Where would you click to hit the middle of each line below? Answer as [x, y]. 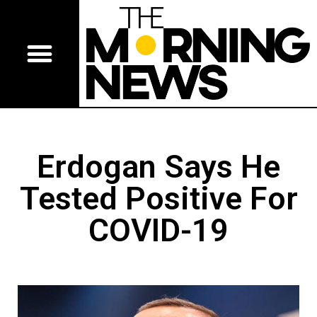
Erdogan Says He [158, 167]
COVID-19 [158, 231]
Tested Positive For [158, 199]
